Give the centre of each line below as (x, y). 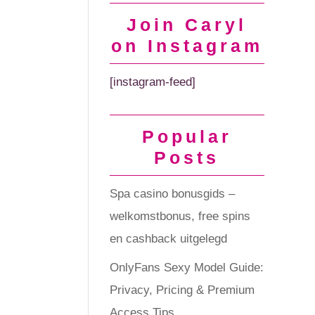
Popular (187, 136)
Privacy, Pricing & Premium (182, 290)
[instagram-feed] (152, 82)
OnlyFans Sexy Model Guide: (186, 267)
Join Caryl (187, 25)
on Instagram (187, 46)
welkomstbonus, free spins (180, 216)
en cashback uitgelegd (168, 239)
